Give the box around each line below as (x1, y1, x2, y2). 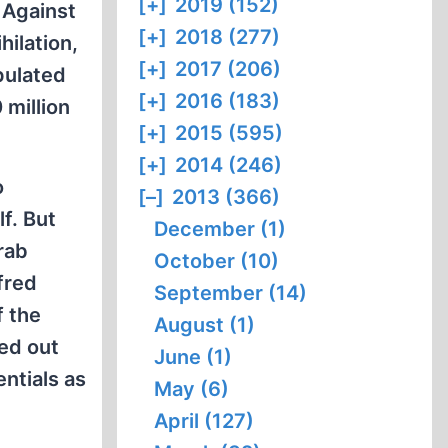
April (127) (154, 409, 255, 433)
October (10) (154, 249, 280, 273)
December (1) (154, 217, 287, 241)
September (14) (154, 281, 308, 305)
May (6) (154, 377, 230, 401)
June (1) (154, 345, 233, 369)
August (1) (154, 313, 256, 337)
